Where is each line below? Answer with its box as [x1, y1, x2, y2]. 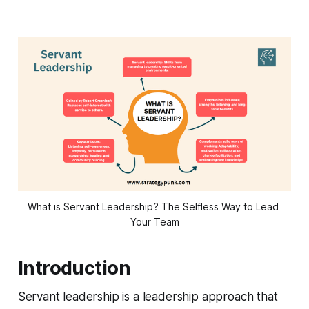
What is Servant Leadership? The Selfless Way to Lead [28, 201, 279, 213]
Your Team [130, 216, 179, 228]
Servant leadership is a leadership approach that [17, 290, 278, 304]
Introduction [17, 257, 131, 280]
